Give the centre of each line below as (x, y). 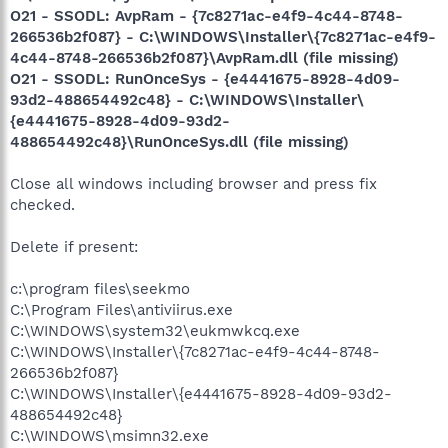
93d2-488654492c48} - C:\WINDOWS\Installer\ (187, 100)
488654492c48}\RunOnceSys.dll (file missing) (179, 142)
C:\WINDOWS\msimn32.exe (109, 436)
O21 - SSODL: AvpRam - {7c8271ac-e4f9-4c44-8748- (206, 16)
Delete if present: (74, 247)
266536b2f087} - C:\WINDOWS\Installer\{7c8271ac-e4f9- (223, 37)
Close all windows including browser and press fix (193, 184)
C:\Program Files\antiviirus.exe (121, 310)
